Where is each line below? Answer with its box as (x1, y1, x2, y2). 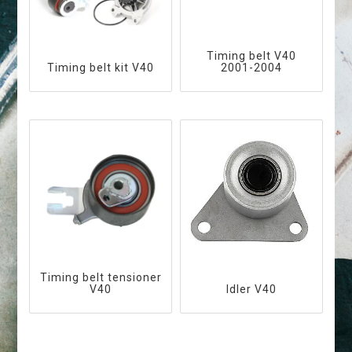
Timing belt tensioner (39, 271, 162, 284)
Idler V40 (225, 283, 277, 296)
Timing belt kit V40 (47, 60, 155, 74)
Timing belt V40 (206, 49, 296, 62)
